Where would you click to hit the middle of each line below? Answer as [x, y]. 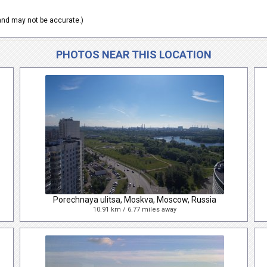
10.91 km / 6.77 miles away [134, 209]
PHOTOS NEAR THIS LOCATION [133, 55]
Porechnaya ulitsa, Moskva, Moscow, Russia [134, 200]
